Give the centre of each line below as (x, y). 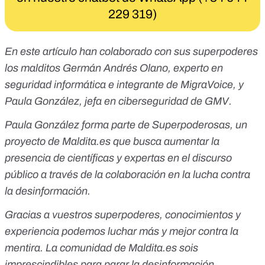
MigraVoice (207, 85)
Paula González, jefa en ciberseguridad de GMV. (118, 101)
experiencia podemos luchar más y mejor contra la (122, 232)
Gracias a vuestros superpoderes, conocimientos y (123, 215)
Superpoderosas (191, 125)
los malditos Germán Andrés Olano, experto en (114, 68)
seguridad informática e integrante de (93, 85)
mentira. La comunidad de (65, 248)
